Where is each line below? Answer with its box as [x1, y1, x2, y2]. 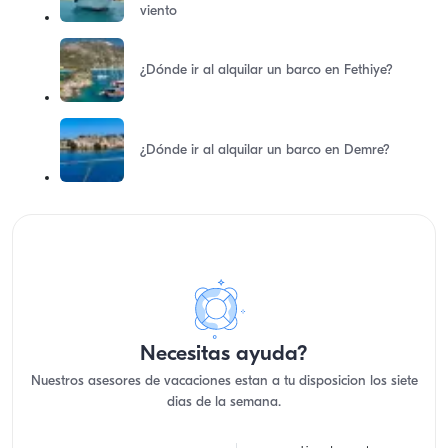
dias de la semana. [167, 395, 281, 410]
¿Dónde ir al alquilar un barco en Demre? [140, 142, 390, 158]
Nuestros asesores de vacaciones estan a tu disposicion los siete [30, 374, 418, 389]
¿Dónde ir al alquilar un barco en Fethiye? [140, 62, 393, 78]
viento [140, 3, 177, 19]
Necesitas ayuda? [140, 344, 308, 365]
